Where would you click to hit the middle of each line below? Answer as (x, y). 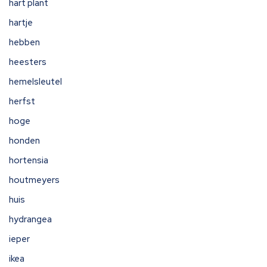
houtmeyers (34, 180)
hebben (24, 42)
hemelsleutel (35, 82)
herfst (22, 101)
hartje (21, 23)
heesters (28, 62)
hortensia (29, 160)
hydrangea (30, 219)
